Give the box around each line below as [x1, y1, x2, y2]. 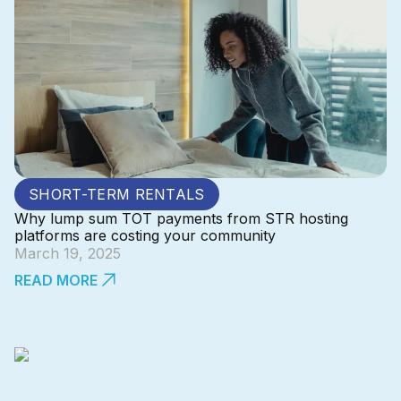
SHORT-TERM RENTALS [29, 185, 205, 203]
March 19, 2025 [14, 244, 121, 262]
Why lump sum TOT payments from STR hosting [14, 209, 348, 227]
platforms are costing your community [14, 226, 276, 244]
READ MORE [14, 271, 98, 289]
